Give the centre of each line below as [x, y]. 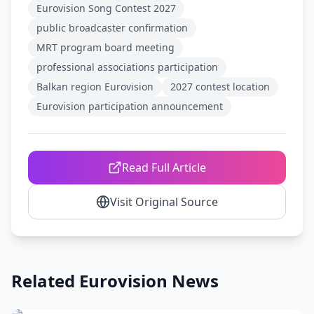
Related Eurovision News [115, 281]
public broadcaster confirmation [112, 28]
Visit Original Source [164, 202]
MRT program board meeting [105, 47]
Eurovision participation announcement [130, 106]
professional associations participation [127, 67]
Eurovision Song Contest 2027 [106, 8]
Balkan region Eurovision [95, 87]
